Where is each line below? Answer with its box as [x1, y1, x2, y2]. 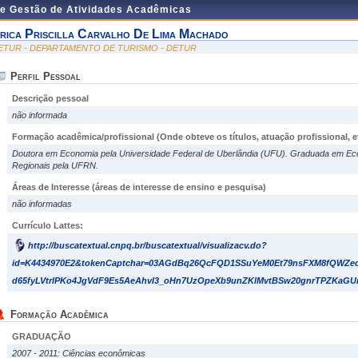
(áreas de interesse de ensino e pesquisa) [92, 182, 266, 192]
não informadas [12, 199, 72, 209]
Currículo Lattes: [12, 221, 83, 230]
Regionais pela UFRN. [12, 161, 98, 170]
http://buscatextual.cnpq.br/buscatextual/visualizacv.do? [28, 241, 267, 250]
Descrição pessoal [12, 93, 89, 103]
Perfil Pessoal [10, 70, 81, 82]
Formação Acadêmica [10, 308, 109, 320]
